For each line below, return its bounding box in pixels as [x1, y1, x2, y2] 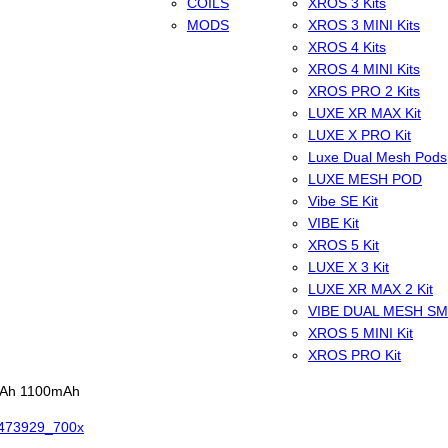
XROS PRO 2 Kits [308, 83, 420, 100]
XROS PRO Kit [308, 347, 401, 364]
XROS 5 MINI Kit [308, 325, 413, 342]
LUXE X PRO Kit [308, 127, 411, 144]
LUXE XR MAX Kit [308, 105, 421, 122]
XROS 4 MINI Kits [308, 61, 420, 78]
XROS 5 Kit [308, 237, 379, 254]
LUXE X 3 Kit [308, 259, 389, 276]
